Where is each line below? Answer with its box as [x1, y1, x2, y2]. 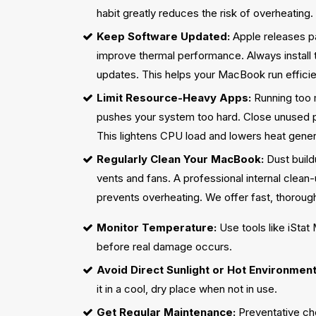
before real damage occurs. [97, 240, 232, 253]
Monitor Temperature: [97, 221, 217, 234]
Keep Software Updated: [97, 30, 230, 43]
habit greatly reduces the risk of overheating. [97, 6, 313, 20]
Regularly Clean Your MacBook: [97, 152, 264, 166]
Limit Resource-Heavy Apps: [97, 91, 251, 104]
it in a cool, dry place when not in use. [97, 282, 277, 296]
